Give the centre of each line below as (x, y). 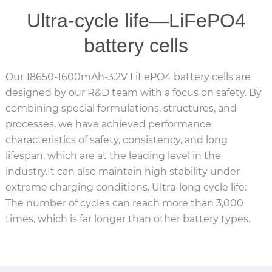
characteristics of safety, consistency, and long (116, 140)
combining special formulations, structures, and (121, 108)
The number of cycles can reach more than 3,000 (124, 203)
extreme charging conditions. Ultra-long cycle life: (126, 187)
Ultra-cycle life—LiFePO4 (136, 21)
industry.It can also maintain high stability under (122, 171)
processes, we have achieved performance (108, 124)
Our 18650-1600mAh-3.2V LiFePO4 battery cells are (128, 76)
